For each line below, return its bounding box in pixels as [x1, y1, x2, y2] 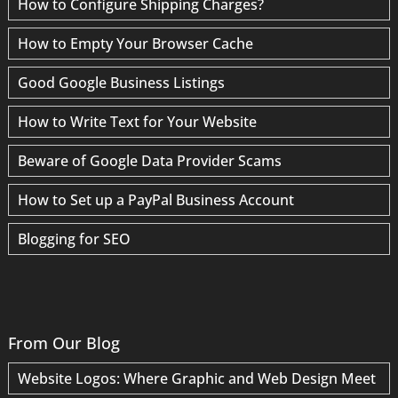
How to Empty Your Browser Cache [17, 34, 253, 54]
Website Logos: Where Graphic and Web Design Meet [17, 368, 376, 388]
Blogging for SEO [17, 229, 131, 250]
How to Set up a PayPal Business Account [17, 190, 294, 211]
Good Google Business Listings [17, 73, 225, 93]
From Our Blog [7, 331, 120, 354]
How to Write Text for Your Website [17, 112, 257, 132]
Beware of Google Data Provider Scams [17, 151, 282, 171]
